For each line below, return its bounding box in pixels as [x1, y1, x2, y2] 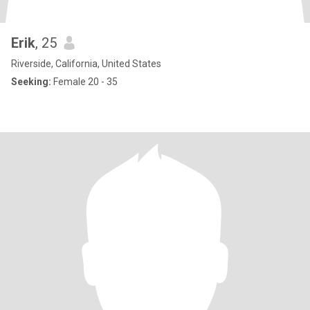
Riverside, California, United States [11, 58, 161, 69]
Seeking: [11, 76, 51, 87]
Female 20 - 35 [51, 76, 118, 87]
